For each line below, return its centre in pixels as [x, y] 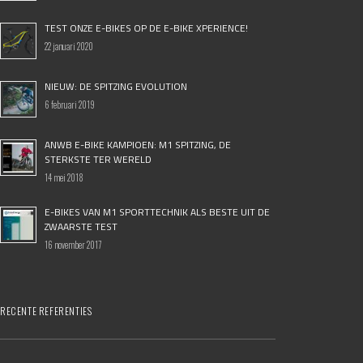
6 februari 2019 [70, 105]
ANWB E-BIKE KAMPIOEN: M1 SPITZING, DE [138, 145]
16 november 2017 [73, 245]
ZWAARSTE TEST [81, 226]
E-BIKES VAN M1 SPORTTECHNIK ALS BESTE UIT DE [157, 212]
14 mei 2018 [64, 177]
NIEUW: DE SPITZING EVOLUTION [116, 86]
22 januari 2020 [69, 46]
